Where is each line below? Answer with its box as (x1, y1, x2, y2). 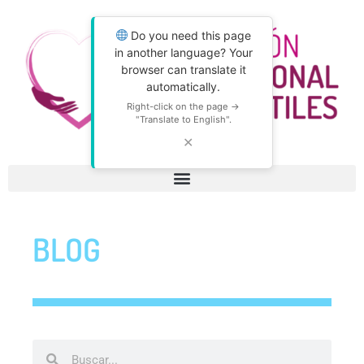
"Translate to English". (135, 114, 232, 125)
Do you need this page (128, 28, 252, 42)
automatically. (146, 80, 220, 93)
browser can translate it (120, 63, 246, 76)
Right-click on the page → (127, 101, 240, 112)
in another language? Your (114, 45, 253, 59)
